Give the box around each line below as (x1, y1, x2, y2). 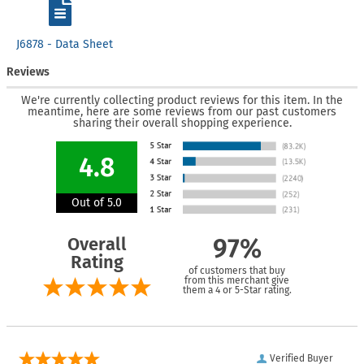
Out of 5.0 (71, 195, 122, 210)
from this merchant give (184, 274, 289, 286)
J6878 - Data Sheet (15, 37, 113, 51)
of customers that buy (188, 264, 285, 276)
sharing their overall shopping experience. (72, 115, 292, 130)
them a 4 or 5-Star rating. (182, 284, 292, 296)
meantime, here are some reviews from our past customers (28, 104, 336, 119)
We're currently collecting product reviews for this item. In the (21, 93, 343, 107)
